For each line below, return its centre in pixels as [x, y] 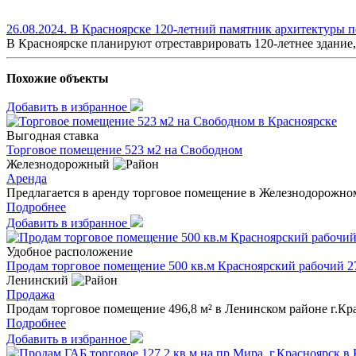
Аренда [27, 178]
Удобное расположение [70, 251]
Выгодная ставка [52, 135]
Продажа [31, 294]
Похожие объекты [58, 78]
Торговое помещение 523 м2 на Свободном [124, 149]
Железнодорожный [60, 164]
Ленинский [39, 280]
